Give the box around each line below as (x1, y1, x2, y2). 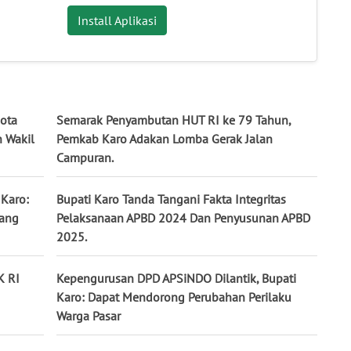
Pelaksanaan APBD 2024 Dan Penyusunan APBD (56, 210, 310, 226)
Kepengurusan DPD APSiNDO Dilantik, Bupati (56, 270, 296, 287)
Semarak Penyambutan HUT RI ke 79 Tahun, (56, 112, 291, 128)
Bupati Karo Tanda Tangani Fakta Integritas (56, 191, 286, 208)
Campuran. (56, 150, 114, 166)
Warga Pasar (56, 308, 121, 324)
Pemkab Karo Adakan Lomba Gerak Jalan (56, 131, 273, 147)
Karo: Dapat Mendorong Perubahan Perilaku (56, 289, 291, 306)
